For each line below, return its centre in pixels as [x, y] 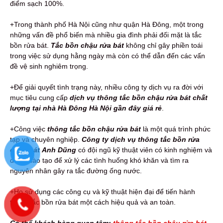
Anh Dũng [59, 150]
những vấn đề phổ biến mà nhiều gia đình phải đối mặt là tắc [106, 35]
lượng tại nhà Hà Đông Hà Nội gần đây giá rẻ [86, 108]
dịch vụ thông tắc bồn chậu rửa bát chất [139, 98]
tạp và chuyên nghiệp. [46, 140]
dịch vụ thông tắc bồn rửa [155, 140]
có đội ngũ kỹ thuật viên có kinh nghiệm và [144, 150]
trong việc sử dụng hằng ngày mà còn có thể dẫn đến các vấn [108, 56]
